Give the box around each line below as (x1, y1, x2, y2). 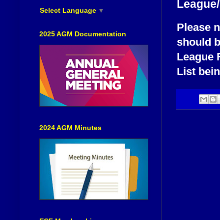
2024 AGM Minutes (39, 123, 102, 132)
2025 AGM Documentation (39, 29, 126, 38)
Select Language (40, 6, 96, 14)
